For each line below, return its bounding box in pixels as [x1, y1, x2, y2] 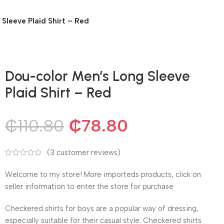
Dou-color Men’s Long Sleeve [5, 67, 190, 84]
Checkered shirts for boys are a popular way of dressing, [5, 203, 198, 213]
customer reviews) [54, 147, 120, 157]
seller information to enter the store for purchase [5, 181, 173, 191]
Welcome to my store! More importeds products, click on [5, 169, 201, 179]
